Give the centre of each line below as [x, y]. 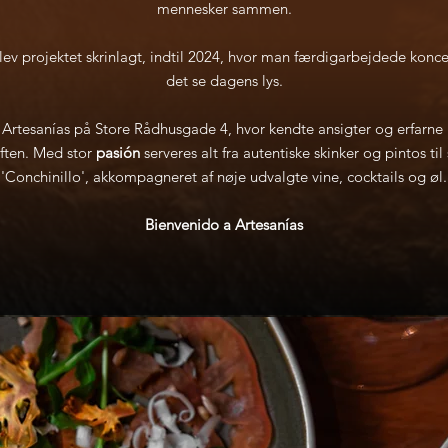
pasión [120, 152]
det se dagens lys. [224, 80]
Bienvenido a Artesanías [224, 224]
